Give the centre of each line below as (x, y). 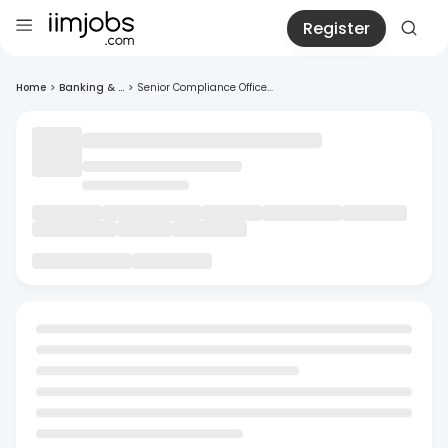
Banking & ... (91, 87)
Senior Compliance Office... (205, 87)
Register (336, 28)
